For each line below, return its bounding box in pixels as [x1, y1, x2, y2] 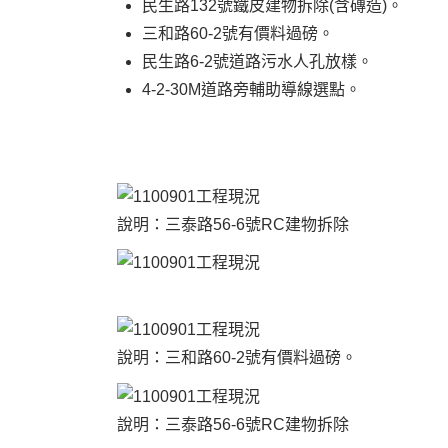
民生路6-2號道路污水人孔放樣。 [142, 52, 373, 70]
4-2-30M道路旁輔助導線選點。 [142, 80, 361, 98]
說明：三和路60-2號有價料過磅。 [117, 349, 357, 367]
